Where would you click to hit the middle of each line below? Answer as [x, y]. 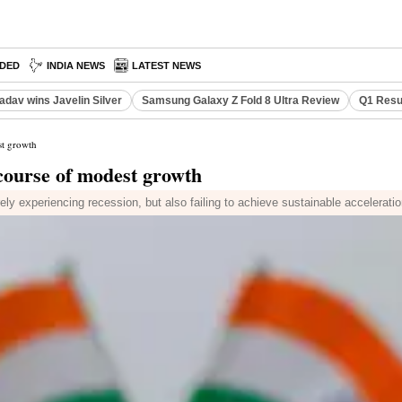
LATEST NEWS [166, 66]
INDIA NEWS [76, 66]
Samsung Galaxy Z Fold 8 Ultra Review [240, 100]
